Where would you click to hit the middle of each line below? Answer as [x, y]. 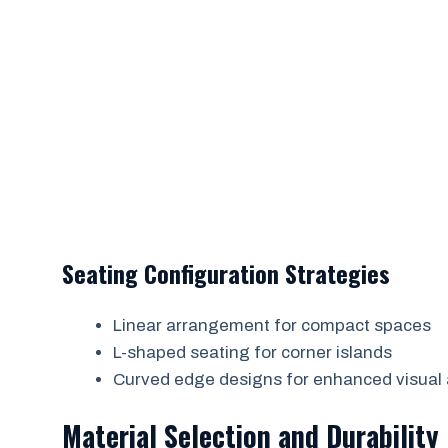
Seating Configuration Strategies [226, 273]
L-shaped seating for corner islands [252, 352]
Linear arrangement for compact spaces [272, 325]
